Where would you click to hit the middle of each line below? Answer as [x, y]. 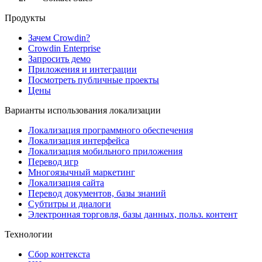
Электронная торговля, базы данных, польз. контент [133, 214]
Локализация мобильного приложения [105, 151]
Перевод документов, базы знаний [97, 193]
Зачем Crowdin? [59, 37]
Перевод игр [53, 161]
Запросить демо [59, 58]
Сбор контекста [59, 254]
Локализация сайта [66, 182]
